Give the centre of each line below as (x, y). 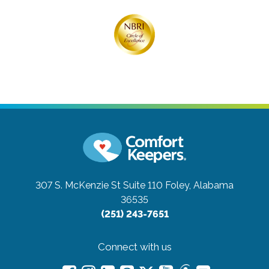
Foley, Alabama (199, 186)
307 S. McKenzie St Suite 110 (99, 186)
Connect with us (134, 247)
